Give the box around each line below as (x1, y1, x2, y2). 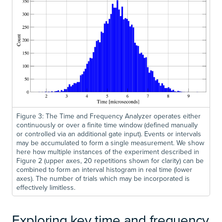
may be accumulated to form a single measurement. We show (16, 138, 204, 148)
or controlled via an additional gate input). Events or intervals (16, 129, 201, 139)
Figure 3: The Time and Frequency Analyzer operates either (16, 111, 201, 121)
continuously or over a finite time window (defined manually (16, 120, 198, 130)
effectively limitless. (16, 182, 75, 193)
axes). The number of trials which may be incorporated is (16, 173, 190, 184)
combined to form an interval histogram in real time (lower (16, 165, 192, 175)
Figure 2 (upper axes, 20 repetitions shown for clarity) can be (16, 156, 204, 166)
